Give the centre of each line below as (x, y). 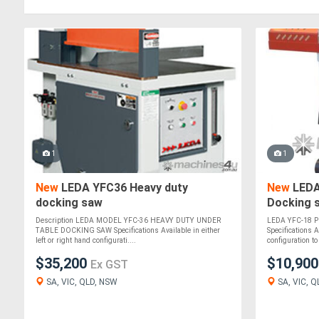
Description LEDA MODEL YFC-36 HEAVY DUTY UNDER (128, 221)
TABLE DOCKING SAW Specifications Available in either (128, 231)
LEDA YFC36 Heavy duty (123, 188)
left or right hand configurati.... (86, 241)
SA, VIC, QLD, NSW (81, 282)
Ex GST (109, 265)
